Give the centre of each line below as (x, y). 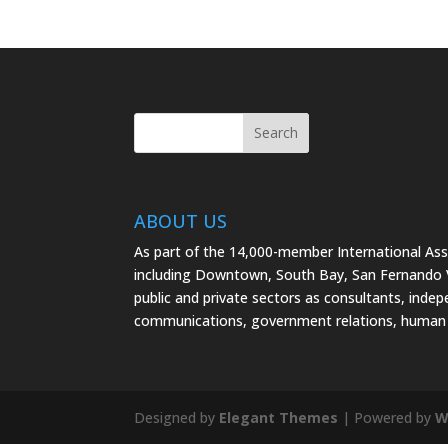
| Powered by (387, 417)
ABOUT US (181, 220)
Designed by (177, 417)
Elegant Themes (279, 417)
